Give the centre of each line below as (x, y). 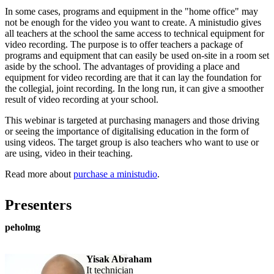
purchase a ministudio (115, 174)
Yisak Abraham (119, 259)
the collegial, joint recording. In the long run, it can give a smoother (134, 88)
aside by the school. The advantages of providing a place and (122, 66)
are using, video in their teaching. (70, 153)
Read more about (39, 174)
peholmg (23, 227)
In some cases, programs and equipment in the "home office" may (131, 11)
